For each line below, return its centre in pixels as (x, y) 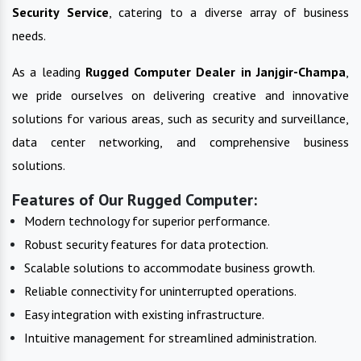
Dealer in (224, 71)
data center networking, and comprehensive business (180, 141)
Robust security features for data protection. (146, 244)
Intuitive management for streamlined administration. (170, 337)
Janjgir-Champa (301, 71)
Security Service (60, 12)
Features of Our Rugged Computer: (135, 199)
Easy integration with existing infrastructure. (144, 314)
